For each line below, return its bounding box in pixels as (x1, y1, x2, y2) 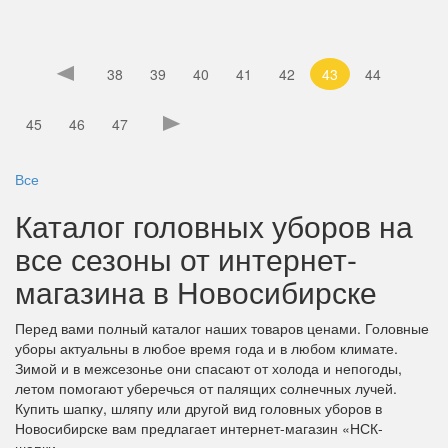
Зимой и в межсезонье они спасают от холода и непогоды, (15, 358, 402, 378)
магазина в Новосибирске (15, 270, 377, 313)
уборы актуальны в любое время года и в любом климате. (15, 338, 398, 358)
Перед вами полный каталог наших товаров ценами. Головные (15, 318, 429, 338)
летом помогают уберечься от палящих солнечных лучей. (15, 378, 397, 398)
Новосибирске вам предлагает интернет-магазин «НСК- (15, 418, 383, 438)
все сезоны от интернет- (15, 237, 357, 280)
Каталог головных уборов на (15, 204, 413, 247)
